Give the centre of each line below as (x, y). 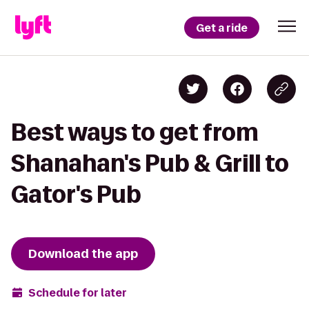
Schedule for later (78, 292)
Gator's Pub (76, 194)
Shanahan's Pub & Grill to (150, 163)
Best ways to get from (135, 132)
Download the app (83, 254)
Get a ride (222, 28)
